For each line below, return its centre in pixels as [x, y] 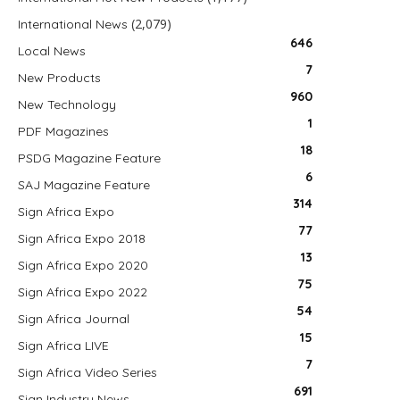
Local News [52, 51]
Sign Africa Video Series [87, 372]
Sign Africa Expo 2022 [83, 292]
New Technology [67, 104]
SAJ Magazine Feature [84, 185]
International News [73, 24]
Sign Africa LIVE [63, 346]
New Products [59, 78]
